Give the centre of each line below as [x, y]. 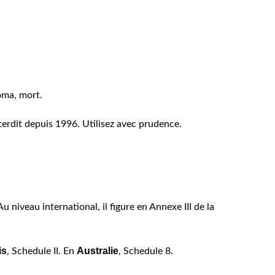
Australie [98, 250]
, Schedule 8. [146, 251]
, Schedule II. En [42, 251]
